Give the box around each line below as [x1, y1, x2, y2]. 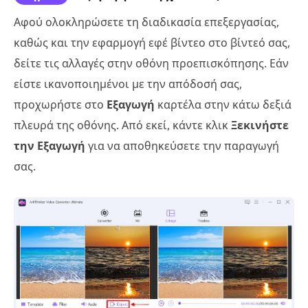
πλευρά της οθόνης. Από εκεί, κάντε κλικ [14, 118, 228, 133]
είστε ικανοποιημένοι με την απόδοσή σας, [14, 76, 242, 92]
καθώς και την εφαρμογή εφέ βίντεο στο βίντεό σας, [14, 35, 290, 51]
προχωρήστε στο [14, 97, 107, 113]
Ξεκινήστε [228, 118, 289, 133]
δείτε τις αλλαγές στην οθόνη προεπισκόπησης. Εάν [14, 56, 289, 71]
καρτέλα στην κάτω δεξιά [157, 97, 291, 113]
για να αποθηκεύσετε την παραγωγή [85, 138, 279, 154]
